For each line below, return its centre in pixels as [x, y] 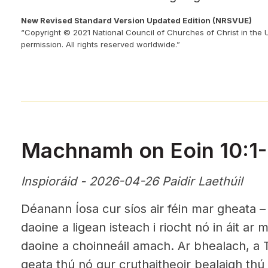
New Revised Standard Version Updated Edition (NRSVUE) [136, 20]
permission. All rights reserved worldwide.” [100, 44]
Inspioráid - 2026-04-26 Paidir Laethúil [132, 181]
